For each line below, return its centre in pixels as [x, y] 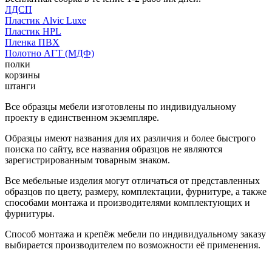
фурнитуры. [30, 213]
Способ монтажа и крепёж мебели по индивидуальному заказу [135, 234]
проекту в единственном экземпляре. [82, 117]
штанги [20, 86]
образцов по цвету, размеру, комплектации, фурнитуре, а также [136, 191]
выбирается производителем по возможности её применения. [133, 245]
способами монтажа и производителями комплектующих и [127, 202]
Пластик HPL [33, 31]
